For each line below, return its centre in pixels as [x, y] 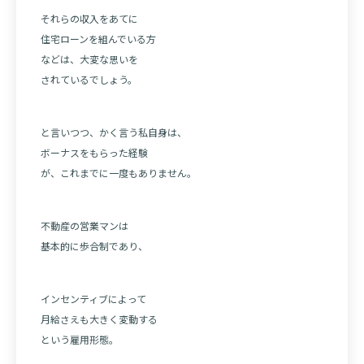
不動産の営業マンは [84, 226]
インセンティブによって [93, 299]
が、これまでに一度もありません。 [119, 173]
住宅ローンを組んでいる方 [98, 39]
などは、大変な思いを [89, 59]
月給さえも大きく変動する [99, 319]
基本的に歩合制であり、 [94, 246]
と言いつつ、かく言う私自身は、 [114, 132]
